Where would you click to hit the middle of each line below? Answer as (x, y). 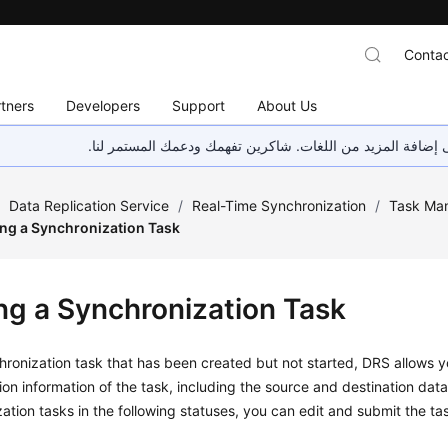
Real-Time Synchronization (279, 205)
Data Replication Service (89, 205)
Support (199, 105)
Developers (103, 105)
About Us (287, 105)
